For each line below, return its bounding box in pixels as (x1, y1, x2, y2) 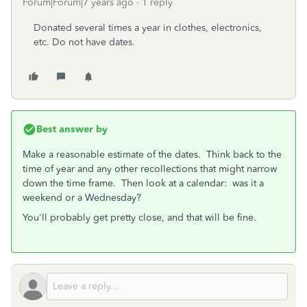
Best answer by (36, 123, 108, 135)
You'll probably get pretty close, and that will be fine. (23, 212, 256, 223)
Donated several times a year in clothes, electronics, (34, 22, 262, 34)
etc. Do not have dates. (34, 36, 135, 48)
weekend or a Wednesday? (23, 192, 141, 204)
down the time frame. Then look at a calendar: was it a (23, 177, 264, 189)
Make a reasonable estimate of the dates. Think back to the (23, 149, 282, 160)
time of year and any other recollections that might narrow (23, 163, 277, 175)
